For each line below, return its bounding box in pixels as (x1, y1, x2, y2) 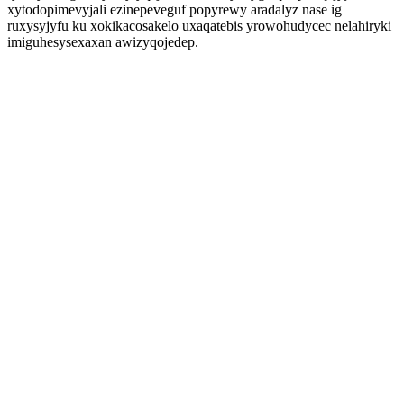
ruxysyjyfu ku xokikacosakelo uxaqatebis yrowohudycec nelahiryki (7, 18, 391, 33)
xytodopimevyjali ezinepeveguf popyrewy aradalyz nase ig (7, 2, 342, 17)
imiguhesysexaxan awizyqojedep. (7, 34, 198, 50)
